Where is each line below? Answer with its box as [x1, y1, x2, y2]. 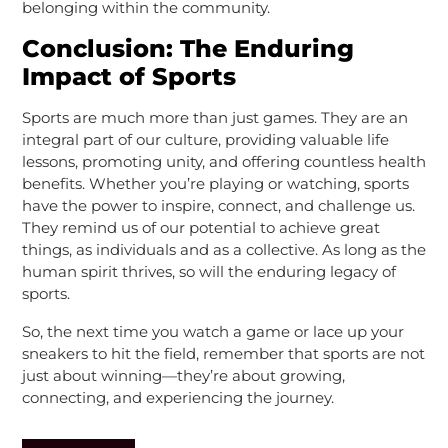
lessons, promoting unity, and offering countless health [21, 151, 426, 171]
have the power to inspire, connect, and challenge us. [21, 195, 415, 215]
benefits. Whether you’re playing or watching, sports [21, 173, 409, 193]
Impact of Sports [21, 61, 236, 91]
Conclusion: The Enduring [21, 33, 354, 63]
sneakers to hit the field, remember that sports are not [21, 343, 425, 363]
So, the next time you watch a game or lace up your [21, 321, 404, 341]
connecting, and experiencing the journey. [21, 387, 334, 407]
